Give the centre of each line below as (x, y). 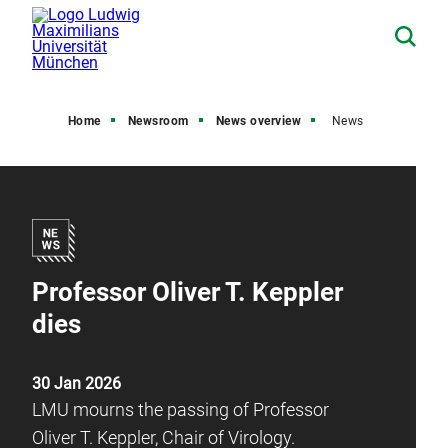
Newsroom (158, 121)
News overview (258, 121)
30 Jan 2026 (76, 383)
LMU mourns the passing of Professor (180, 409)
